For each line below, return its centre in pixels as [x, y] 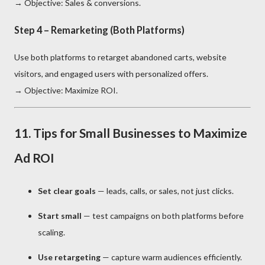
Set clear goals [67, 191]
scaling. [51, 232]
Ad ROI [34, 158]
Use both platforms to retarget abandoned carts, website [120, 57]
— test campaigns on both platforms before [163, 216]
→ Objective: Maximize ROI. [66, 91]
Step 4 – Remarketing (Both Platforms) [99, 30]
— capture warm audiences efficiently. [171, 257]
